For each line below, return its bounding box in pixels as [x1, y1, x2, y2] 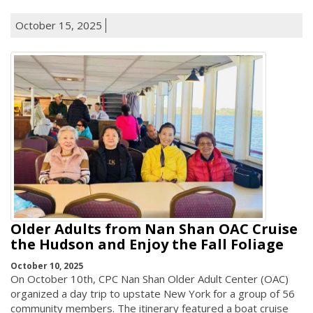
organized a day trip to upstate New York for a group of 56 [10, 286, 295, 300]
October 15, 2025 [15, 17, 102, 32]
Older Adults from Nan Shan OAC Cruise [10, 219, 298, 239]
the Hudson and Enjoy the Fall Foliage [10, 235, 284, 254]
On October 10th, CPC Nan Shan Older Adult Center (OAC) [10, 271, 289, 286]
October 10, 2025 [10, 259, 83, 272]
